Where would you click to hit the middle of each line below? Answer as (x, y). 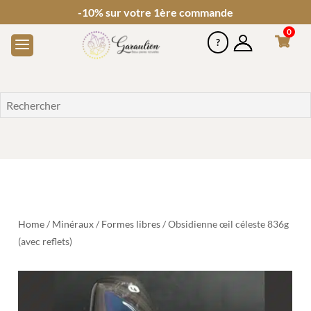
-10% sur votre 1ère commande (155, 12)
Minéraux (73, 224)
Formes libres (131, 224)
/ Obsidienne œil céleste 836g (225, 224)
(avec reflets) (45, 241)
